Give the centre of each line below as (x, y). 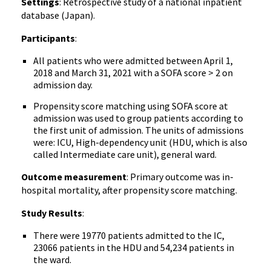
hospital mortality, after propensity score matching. (129, 190)
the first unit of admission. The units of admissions (139, 130)
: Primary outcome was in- (180, 177)
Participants (48, 38)
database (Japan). (58, 15)
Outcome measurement (74, 177)
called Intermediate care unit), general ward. (125, 154)
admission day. (63, 85)
